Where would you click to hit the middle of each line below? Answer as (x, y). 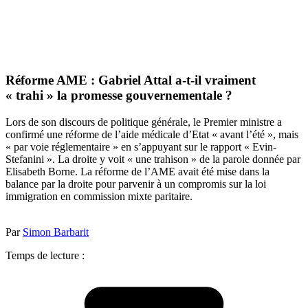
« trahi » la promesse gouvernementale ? (119, 96)
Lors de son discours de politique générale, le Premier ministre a (144, 122)
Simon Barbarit (56, 232)
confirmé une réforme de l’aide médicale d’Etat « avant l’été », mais (152, 134)
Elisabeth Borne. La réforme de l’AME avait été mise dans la (137, 171)
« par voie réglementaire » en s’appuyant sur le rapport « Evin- (141, 146)
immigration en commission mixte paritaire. (99, 196)
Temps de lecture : (45, 255)
